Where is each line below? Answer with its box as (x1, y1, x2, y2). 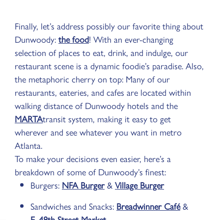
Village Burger (115, 178, 164, 191)
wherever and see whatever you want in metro (15, 125, 182, 138)
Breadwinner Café (116, 199, 180, 212)
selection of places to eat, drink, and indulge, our (15, 45, 188, 58)
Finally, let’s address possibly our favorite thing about (15, 19, 203, 32)
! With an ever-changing (89, 32, 173, 45)
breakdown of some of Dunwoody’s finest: (15, 165, 166, 178)
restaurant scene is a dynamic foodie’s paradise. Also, (15, 58, 204, 72)
